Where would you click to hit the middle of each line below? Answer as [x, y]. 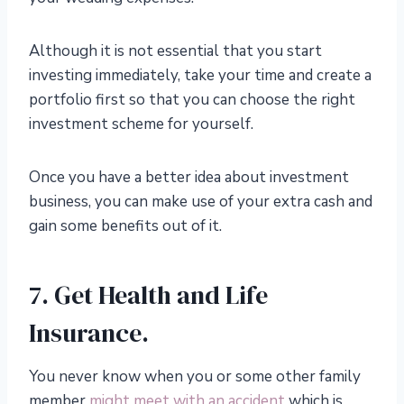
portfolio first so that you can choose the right [192, 100]
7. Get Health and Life [148, 295]
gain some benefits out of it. [125, 226]
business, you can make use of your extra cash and [201, 202]
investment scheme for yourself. [141, 124]
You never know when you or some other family [195, 377]
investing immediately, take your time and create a [200, 76]
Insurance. [89, 333]
